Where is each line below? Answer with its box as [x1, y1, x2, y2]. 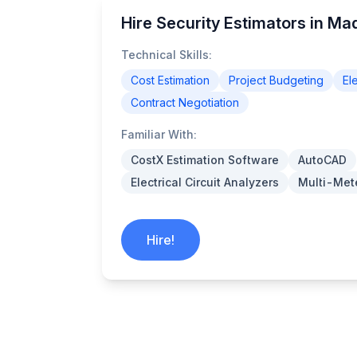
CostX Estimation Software [131, 153, 279, 167]
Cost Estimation [131, 73, 210, 87]
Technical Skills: [121, 48, 212, 61]
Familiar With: [121, 127, 197, 141]
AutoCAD [298, 153, 347, 167]
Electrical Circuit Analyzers [131, 175, 279, 189]
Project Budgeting [229, 73, 324, 87]
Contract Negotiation [131, 96, 239, 109]
